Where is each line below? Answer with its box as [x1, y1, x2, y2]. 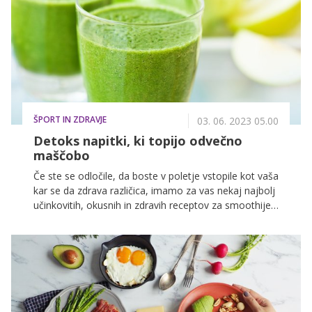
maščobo [33, 146, 90, 164]
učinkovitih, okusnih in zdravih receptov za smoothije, [33, 198, 274, 212]
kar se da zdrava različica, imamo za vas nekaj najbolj [33, 183, 275, 197]
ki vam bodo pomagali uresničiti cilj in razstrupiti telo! [33, 212, 271, 226]
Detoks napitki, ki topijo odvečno [33, 132, 242, 149]
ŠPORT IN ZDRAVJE [33, 113, 107, 125]
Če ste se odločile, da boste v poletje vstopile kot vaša [33, 169, 279, 182]
